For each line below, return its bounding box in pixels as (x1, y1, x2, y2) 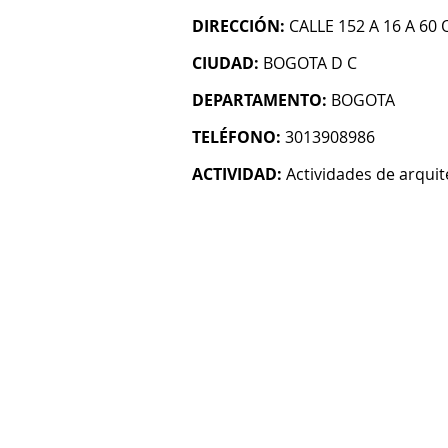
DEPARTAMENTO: (192, 89, 327, 111)
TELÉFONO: (192, 126, 281, 148)
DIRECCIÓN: (192, 15, 285, 37)
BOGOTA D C (263, 52, 357, 74)
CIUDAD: (192, 52, 259, 74)
